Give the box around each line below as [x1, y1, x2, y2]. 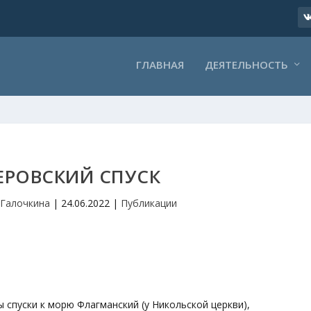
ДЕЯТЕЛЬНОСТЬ [204, 58, 288, 72]
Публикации [120, 196, 177, 210]
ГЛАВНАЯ [135, 58, 184, 72]
